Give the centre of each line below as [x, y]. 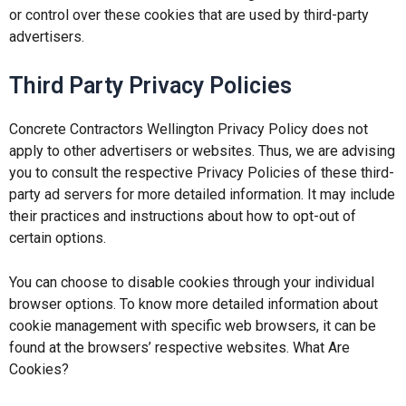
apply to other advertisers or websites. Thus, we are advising [202, 150]
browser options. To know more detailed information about [193, 304]
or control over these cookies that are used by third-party [189, 15]
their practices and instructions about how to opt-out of [183, 216]
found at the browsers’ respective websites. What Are [179, 348]
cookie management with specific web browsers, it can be [193, 326]
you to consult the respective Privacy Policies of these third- [202, 172]
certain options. [58, 237]
